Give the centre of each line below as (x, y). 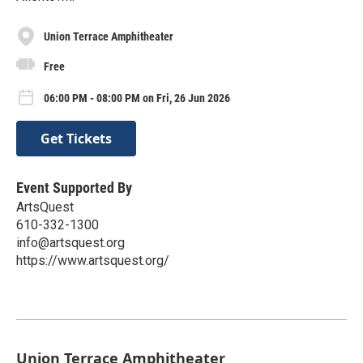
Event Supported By (74, 188)
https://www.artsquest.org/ (93, 261)
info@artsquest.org (70, 243)
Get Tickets (76, 139)
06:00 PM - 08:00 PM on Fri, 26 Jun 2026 (137, 98)
